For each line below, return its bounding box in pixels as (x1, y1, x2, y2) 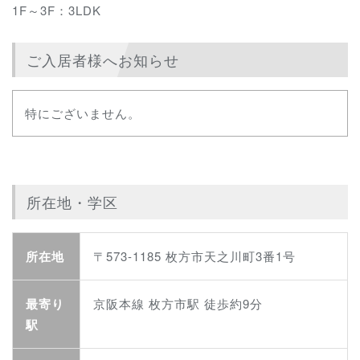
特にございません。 (25, 104, 141, 121)
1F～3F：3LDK (12, 2, 101, 19)
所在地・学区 (27, 190, 118, 212)
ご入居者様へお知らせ (27, 48, 179, 70)
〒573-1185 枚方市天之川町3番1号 (93, 247, 296, 264)
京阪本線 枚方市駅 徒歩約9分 (93, 294, 263, 312)
